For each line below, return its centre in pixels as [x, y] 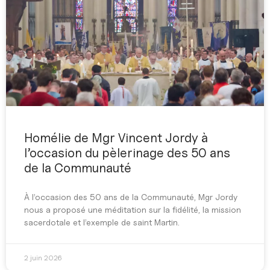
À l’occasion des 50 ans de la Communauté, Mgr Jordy [131, 197]
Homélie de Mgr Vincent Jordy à [116, 138]
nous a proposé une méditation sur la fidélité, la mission [133, 209]
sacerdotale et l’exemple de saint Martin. [102, 222]
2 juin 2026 [43, 258]
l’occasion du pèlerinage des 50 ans [127, 153]
